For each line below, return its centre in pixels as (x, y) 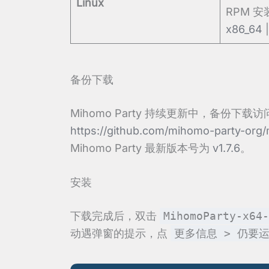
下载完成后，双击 (115, 216)
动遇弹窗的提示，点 (120, 234)
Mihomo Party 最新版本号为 (141, 148)
